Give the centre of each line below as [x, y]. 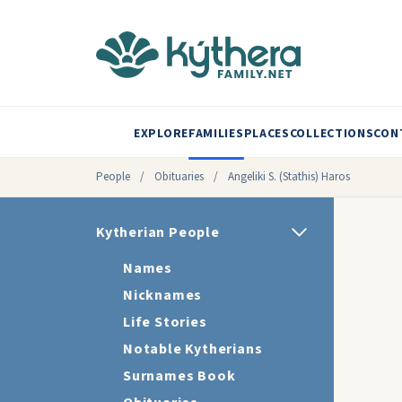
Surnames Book [179, 376]
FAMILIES [216, 134]
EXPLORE [161, 134]
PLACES [267, 134]
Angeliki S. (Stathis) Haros [289, 177]
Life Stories [165, 322]
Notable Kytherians [193, 349]
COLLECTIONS [332, 134]
